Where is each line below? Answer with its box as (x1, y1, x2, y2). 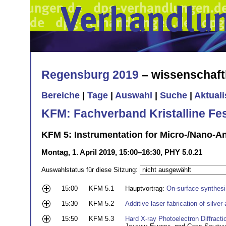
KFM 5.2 (89, 199, 114, 207)
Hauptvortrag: (125, 184, 166, 192)
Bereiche (41, 90, 80, 101)
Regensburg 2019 (41, 68, 139, 81)
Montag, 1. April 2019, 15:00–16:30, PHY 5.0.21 (41, 147, 202, 156)
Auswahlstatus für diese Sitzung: (41, 165, 140, 174)
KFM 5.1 (89, 184, 114, 192)
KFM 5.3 (89, 214, 114, 222)
